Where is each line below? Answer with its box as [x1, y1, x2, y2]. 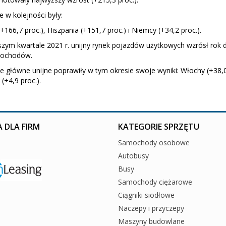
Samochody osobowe [118, 137, 190, 147]
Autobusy [118, 150, 149, 160]
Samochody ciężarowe [118, 177, 192, 187]
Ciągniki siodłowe [118, 190, 175, 200]
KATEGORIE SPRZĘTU [118, 121, 199, 132]
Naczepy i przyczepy [118, 203, 184, 213]
